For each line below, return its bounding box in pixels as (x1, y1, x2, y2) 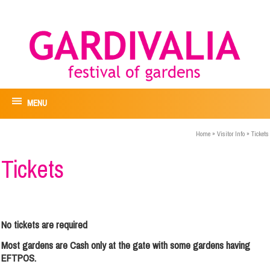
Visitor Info (216, 128, 245, 140)
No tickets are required (1, 215, 88, 234)
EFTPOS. (1, 248, 42, 268)
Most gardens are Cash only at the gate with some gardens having (1, 236, 251, 255)
